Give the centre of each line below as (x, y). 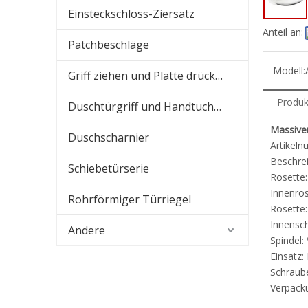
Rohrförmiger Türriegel (130, 199)
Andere (87, 230)
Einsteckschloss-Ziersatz (131, 14)
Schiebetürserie (109, 168)
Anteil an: (283, 32)
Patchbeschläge (109, 45)
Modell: (289, 70)
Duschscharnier (109, 137)
